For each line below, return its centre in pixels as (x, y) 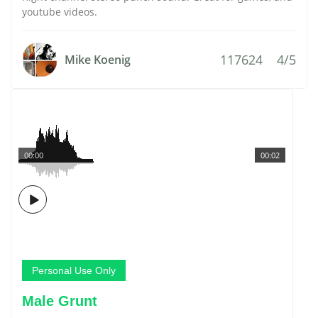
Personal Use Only (74, 270)
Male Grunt (60, 301)
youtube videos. (60, 12)
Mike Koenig (98, 60)
